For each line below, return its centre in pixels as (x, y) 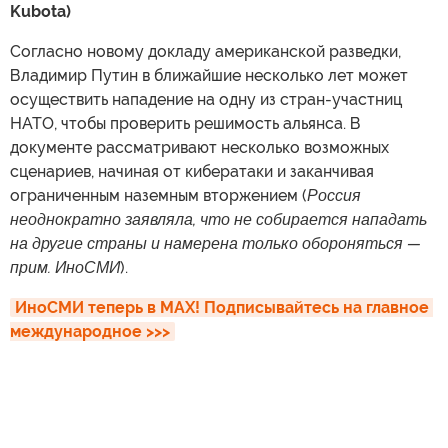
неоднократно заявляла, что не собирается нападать (218, 219)
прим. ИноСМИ (65, 267)
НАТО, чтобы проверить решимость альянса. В (185, 123)
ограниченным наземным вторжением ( (158, 195)
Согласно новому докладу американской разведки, (205, 51)
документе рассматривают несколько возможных (199, 147)
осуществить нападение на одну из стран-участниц (206, 99)
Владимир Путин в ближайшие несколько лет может (209, 75)
